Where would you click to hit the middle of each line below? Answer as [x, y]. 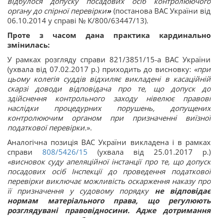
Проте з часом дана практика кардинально [109, 35]
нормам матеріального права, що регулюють [109, 200]
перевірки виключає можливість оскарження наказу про [109, 181]
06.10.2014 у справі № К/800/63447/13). [78, 20]
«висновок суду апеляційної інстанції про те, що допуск [109, 162]
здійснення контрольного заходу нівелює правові [109, 98]
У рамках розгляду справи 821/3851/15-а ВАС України [109, 59]
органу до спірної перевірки [57, 11]
